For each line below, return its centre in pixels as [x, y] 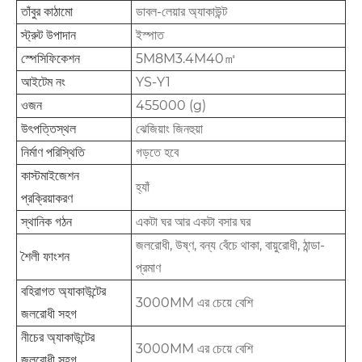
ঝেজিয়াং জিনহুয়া [169, 129]
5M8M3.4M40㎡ [186, 59]
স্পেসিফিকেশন [51, 59]
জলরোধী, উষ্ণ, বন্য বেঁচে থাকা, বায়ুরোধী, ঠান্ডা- [230, 246]
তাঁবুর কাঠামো [47, 12]
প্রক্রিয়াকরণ [47, 199]
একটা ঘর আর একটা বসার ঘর [193, 222]
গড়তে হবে [157, 153]
